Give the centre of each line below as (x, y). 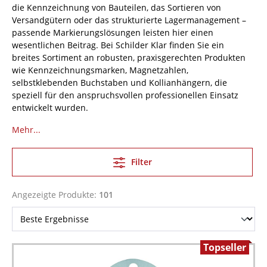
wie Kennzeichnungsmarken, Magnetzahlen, (100, 70)
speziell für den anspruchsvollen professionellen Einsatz (125, 95)
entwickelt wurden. (50, 108)
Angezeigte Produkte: (55, 195)
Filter (140, 162)
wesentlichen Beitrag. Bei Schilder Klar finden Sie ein (118, 45)
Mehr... (26, 130)
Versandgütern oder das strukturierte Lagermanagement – (129, 20)
